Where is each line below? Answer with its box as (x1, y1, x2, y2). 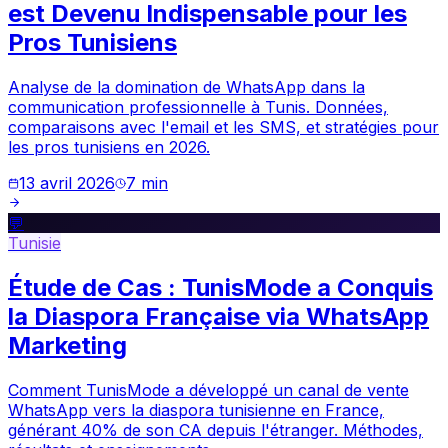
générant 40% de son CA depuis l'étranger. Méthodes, (8, 420, 423, 441)
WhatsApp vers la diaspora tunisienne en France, (8, 400, 384, 421)
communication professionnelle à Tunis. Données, (8, 97, 388, 118)
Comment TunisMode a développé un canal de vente (8, 380, 409, 401)
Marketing (8, 331, 127, 361)
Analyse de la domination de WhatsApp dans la (8, 77, 365, 98)
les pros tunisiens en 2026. (8, 137, 210, 158)
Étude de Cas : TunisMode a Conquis (8, 273, 433, 303)
